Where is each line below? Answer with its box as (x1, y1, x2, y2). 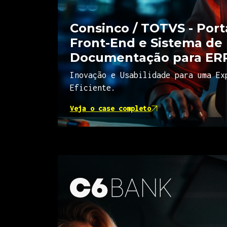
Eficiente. (70, 83, 116, 92)
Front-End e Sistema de (70, 35, 222, 50)
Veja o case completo (70, 104, 151, 112)
